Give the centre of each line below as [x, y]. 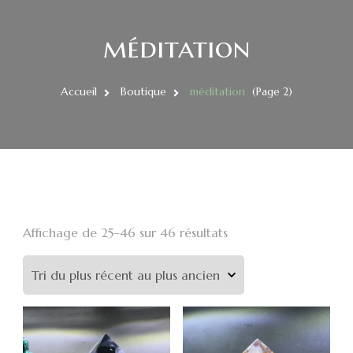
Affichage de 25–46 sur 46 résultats [125, 232]
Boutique [143, 91]
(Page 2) [271, 91]
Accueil [79, 91]
